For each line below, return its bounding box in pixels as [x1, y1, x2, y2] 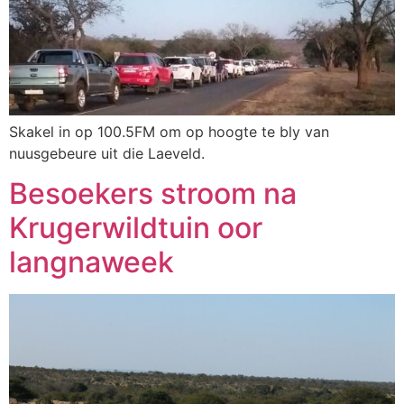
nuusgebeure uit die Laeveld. [9, 143, 205, 162]
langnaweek [9, 243, 174, 280]
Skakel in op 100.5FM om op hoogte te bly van [9, 122, 329, 141]
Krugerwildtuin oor [9, 209, 262, 245]
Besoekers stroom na [9, 175, 297, 211]
